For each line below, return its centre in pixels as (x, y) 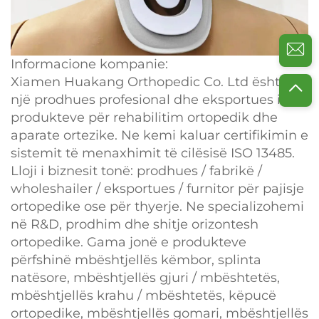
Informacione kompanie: (89, 64)
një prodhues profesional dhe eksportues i (146, 99)
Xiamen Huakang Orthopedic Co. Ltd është (149, 82)
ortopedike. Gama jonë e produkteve (129, 242)
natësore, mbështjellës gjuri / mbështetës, (145, 277)
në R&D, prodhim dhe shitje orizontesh (135, 224)
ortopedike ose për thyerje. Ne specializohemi (157, 206)
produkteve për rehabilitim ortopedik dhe (144, 117)
